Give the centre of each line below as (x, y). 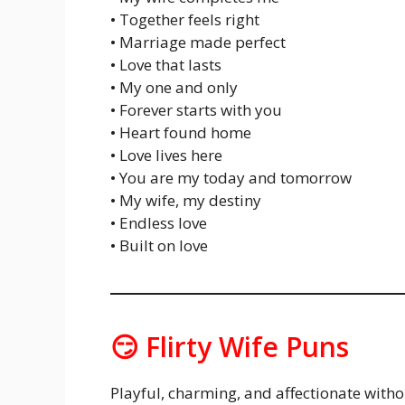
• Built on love (159, 245)
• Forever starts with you (196, 109)
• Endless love (159, 222)
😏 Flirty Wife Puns (230, 346)
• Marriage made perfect (198, 42)
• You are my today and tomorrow (231, 177)
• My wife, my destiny (186, 200)
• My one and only (174, 87)
